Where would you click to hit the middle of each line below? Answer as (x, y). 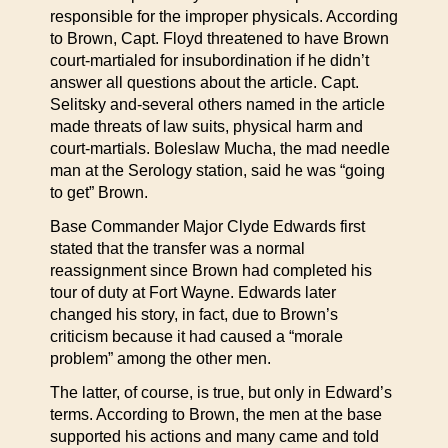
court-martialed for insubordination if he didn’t (209, 60)
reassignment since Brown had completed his (211, 270)
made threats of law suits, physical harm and (206, 126)
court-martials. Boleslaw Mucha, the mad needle (220, 148)
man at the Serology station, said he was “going (217, 170)
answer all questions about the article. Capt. (204, 82)
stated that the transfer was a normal (177, 248)
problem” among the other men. (160, 358)
